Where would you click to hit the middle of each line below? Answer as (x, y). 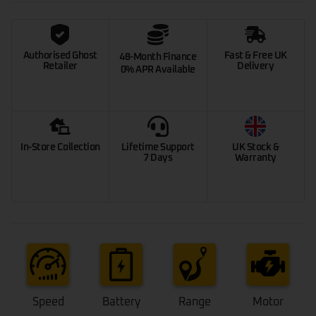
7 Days (158, 158)
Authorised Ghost (60, 56)
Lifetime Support (158, 148)
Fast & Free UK (255, 56)
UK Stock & (256, 148)
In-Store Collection (60, 148)
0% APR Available (158, 70)
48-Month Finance (158, 57)
